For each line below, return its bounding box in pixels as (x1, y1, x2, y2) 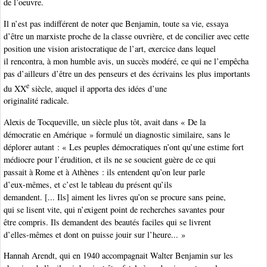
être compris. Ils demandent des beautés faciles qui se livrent (4, 216, 211, 228)
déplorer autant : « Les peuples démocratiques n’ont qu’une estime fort (4, 141, 244, 153)
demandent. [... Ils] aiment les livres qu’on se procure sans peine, (4, 191, 226, 203)
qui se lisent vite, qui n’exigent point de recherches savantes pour (4, 203, 225, 215)
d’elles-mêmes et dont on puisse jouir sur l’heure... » (4, 228, 185, 240)
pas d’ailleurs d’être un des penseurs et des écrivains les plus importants (4, 67, 250, 79)
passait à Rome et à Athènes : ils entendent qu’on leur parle (4, 166, 205, 178)
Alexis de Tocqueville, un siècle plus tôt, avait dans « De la (4, 116, 206, 128)
